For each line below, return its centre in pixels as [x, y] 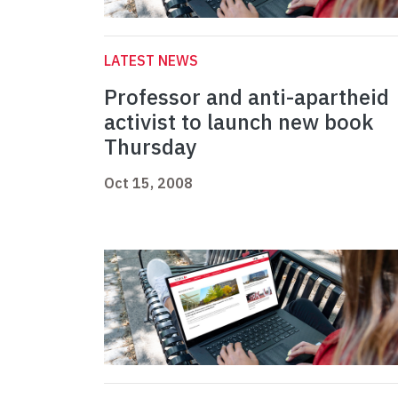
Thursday [150, 147]
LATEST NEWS [151, 61]
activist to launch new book [239, 122]
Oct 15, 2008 [148, 183]
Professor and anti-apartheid [247, 97]
